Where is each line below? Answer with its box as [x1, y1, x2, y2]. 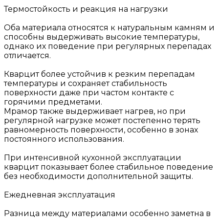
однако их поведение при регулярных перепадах [4, 41, 211, 51]
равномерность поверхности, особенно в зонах [4, 125, 198, 134]
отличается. [4, 50, 51, 60]
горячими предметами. [4, 97, 102, 107]
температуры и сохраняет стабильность [4, 78, 167, 88]
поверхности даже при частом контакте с [4, 88, 174, 97]
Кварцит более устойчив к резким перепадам [4, 69, 195, 79]
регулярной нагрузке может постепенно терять [4, 115, 200, 125]
